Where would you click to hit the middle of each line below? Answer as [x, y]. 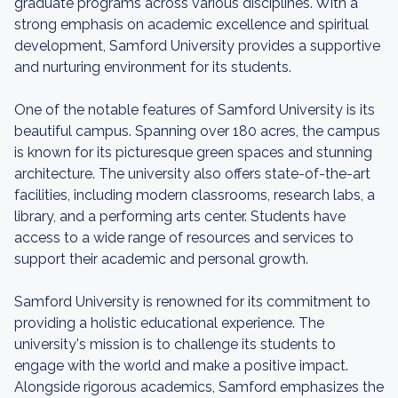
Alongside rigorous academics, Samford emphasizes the [199, 387]
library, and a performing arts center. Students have [180, 216]
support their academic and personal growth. [161, 259]
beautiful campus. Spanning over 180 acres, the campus [197, 131]
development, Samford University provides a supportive [197, 46]
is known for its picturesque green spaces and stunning [193, 152]
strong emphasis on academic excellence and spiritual [191, 24]
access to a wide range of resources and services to [184, 238]
